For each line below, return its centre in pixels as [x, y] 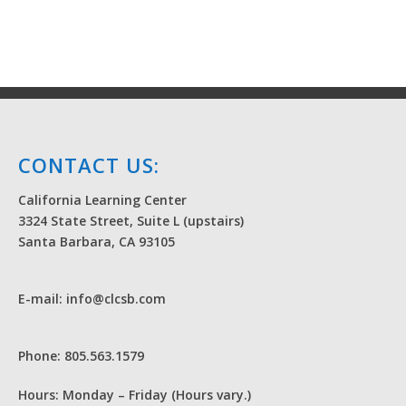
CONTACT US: [89, 165]
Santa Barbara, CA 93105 [97, 242]
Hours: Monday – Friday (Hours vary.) [135, 395]
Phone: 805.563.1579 [81, 356]
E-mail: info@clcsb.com [92, 299]
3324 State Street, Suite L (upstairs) [131, 221]
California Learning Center [102, 200]
